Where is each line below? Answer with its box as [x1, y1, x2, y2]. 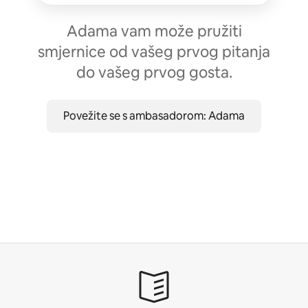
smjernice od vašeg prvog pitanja [38, 41, 270, 62]
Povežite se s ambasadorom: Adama [63, 108, 245, 123]
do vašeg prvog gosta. [76, 62, 232, 82]
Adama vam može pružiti [66, 21, 242, 41]
